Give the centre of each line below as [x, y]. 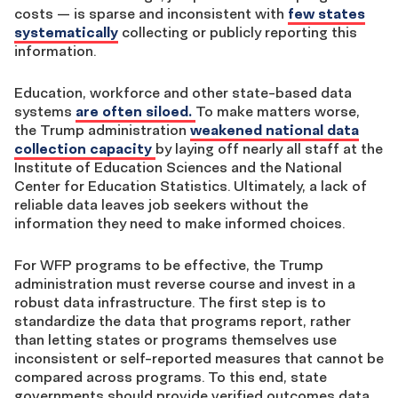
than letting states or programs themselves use [175, 339]
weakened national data [275, 130]
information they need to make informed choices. [181, 223]
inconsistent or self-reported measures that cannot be [199, 358]
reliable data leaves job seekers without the [161, 204]
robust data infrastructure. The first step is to [170, 302]
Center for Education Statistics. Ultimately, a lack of [191, 186]
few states [326, 13]
